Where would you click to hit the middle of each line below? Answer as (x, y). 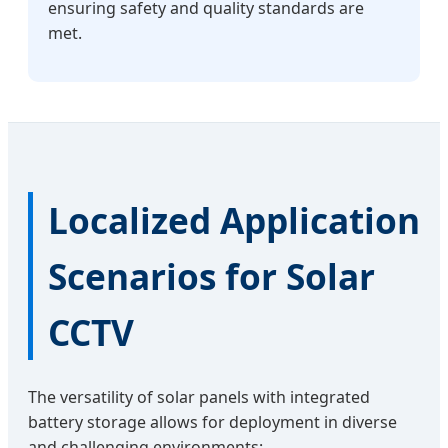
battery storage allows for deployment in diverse (212, 421)
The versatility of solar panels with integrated (199, 396)
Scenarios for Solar (211, 275)
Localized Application (234, 219)
